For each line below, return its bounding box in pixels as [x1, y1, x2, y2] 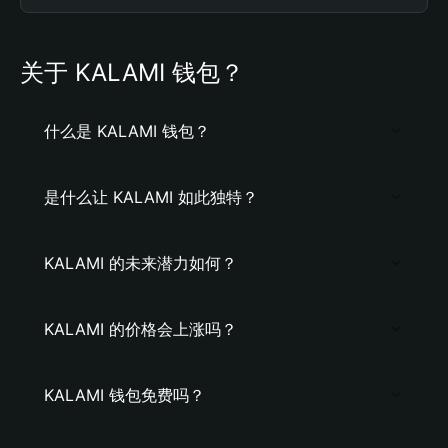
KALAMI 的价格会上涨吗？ [44, 319, 237, 339]
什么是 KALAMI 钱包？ [44, 121, 210, 141]
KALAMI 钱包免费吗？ [44, 385, 205, 405]
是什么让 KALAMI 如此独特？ [44, 187, 258, 207]
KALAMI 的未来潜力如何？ [44, 253, 237, 273]
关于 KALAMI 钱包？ [20, 58, 244, 87]
